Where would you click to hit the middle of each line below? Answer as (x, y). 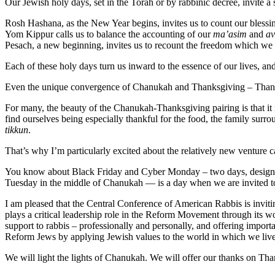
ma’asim (230, 34)
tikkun (17, 130)
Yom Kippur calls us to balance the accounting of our (109, 34)
